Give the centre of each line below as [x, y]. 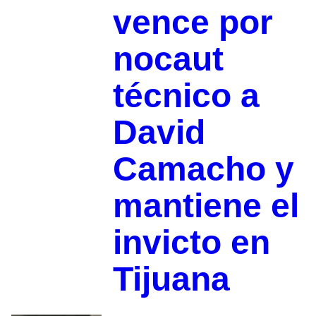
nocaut [168, 59]
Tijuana [171, 279]
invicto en [191, 243]
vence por [193, 23]
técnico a [186, 96]
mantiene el [206, 206]
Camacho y [203, 169]
